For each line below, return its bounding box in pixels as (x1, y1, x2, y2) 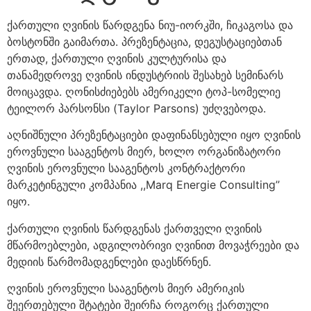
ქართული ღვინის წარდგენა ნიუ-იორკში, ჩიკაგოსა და (7, 18, 293, 32)
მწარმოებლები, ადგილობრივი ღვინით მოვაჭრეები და (7, 237, 299, 252)
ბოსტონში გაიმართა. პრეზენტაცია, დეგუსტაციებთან (7, 35, 282, 49)
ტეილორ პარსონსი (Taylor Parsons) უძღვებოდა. (7, 101, 266, 115)
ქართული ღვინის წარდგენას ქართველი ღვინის (7, 221, 262, 235)
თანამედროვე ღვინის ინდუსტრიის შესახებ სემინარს (7, 68, 283, 82)
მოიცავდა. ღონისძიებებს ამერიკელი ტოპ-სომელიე (7, 85, 280, 99)
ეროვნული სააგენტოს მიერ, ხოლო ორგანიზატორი (7, 144, 280, 159)
